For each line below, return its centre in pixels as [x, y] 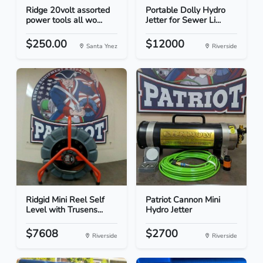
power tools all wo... [64, 20]
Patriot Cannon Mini [183, 200]
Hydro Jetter [169, 210]
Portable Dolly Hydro [186, 10]
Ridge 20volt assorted [68, 10]
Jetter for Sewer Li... [183, 20]
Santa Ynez [101, 46]
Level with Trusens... [64, 210]
